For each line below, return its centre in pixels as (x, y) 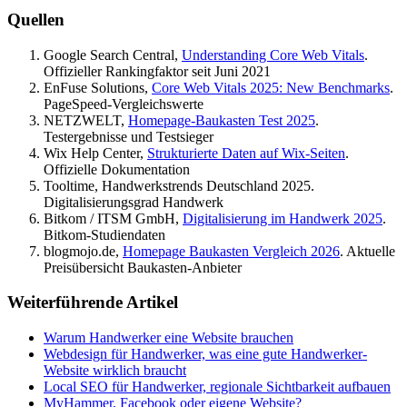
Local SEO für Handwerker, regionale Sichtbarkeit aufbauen (217, 387)
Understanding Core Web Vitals (273, 55)
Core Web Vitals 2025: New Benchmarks (271, 87)
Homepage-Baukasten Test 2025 (222, 120)
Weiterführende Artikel (93, 303)
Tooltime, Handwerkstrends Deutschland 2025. (179, 185)
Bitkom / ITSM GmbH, (113, 218)
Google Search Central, (113, 55)
